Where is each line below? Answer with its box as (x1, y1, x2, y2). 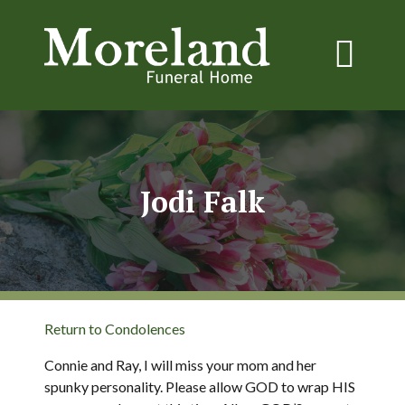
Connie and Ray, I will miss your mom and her (44, 356, 316, 373)
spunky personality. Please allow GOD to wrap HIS (44, 378, 355, 395)
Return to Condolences (44, 320, 185, 337)
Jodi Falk (140, 183, 265, 221)
